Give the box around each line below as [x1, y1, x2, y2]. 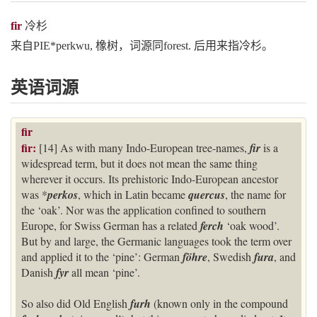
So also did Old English [21, 296, 130, 311]
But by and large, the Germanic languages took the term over [21, 234, 292, 249]
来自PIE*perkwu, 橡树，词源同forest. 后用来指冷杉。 [11, 40, 273, 52]
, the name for [225, 187, 286, 202]
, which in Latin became [78, 187, 188, 202]
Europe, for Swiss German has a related [21, 218, 200, 234]
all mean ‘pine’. [71, 265, 140, 280]
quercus [188, 187, 225, 203]
